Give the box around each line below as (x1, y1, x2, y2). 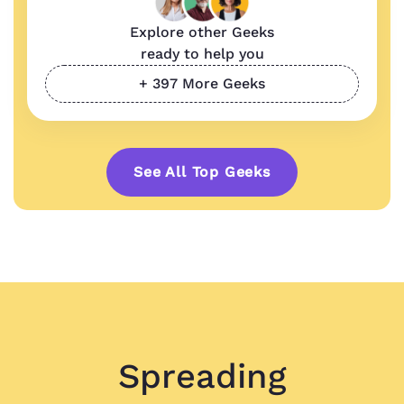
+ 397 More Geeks (139, 75, 265, 92)
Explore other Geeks (130, 23, 274, 41)
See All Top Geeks (133, 163, 271, 180)
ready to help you (140, 45, 264, 62)
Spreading (117, 356, 287, 396)
